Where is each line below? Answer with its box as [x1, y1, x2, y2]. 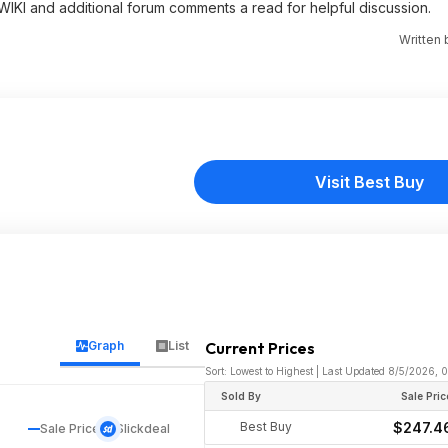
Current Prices [205, 338, 316, 358]
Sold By [221, 390, 262, 402]
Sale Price [40, 421, 101, 436]
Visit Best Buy [314, 172, 424, 192]
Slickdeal [116, 421, 171, 436]
